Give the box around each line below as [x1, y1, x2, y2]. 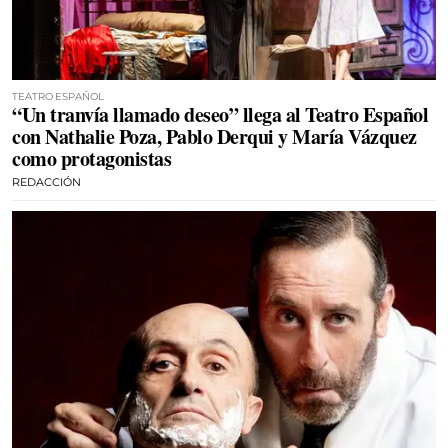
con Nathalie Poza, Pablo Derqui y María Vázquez [12, 122, 417, 151]
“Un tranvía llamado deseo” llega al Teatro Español [12, 100, 428, 129]
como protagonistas [12, 144, 171, 173]
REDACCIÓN [12, 175, 81, 189]
